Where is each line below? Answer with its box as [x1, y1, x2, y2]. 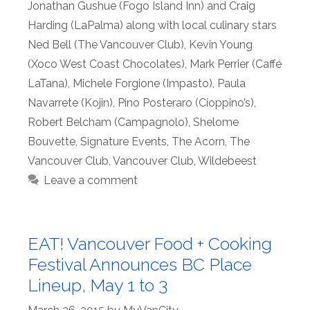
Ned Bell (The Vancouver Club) [28, 37, 184, 51]
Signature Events [80, 134, 167, 148]
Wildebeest [198, 154, 257, 167]
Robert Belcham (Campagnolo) [28, 115, 188, 129]
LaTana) [28, 76, 68, 90]
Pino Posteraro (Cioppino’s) [118, 95, 254, 109]
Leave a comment [43, 173, 138, 187]
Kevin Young [189, 37, 253, 51]
